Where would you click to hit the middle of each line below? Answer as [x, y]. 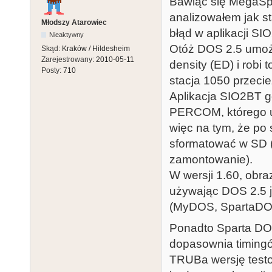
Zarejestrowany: [69, 60]
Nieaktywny [67, 35]
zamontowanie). [211, 160]
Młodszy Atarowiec [74, 23]
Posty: [52, 71]
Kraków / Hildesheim [96, 49]
